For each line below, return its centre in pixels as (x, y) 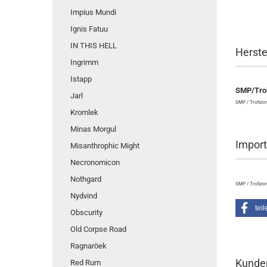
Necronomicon (95, 162)
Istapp (81, 79)
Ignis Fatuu (89, 29)
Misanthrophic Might (105, 146)
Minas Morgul (93, 129)
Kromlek (84, 112)
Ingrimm (84, 62)
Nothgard (86, 179)
